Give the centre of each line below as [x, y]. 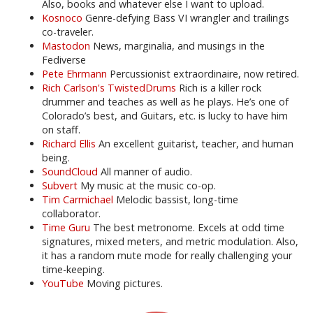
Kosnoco [62, 18]
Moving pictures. [123, 283]
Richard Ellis [69, 144]
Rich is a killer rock [219, 88]
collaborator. [71, 213]
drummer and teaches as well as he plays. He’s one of [165, 102]
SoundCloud [70, 172]
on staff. [61, 130]
